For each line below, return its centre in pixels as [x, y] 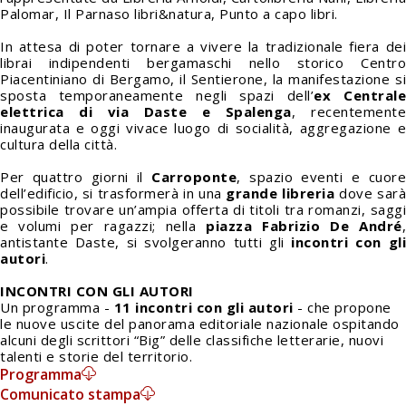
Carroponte [194, 177]
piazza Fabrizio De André [304, 226]
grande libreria [283, 193]
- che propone [342, 307]
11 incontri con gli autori [203, 307]
